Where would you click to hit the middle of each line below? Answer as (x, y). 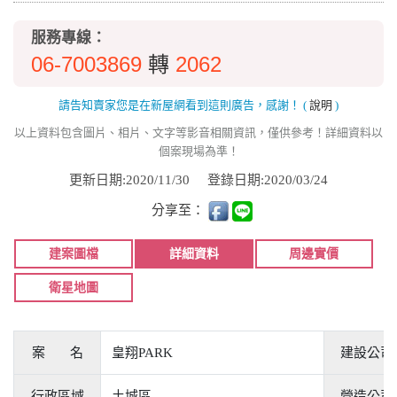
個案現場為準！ (198, 151)
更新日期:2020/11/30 (138, 179)
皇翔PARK (142, 352)
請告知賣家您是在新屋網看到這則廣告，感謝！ (181, 105)
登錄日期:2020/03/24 (268, 179)
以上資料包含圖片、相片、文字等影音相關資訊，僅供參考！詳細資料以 (198, 132)
